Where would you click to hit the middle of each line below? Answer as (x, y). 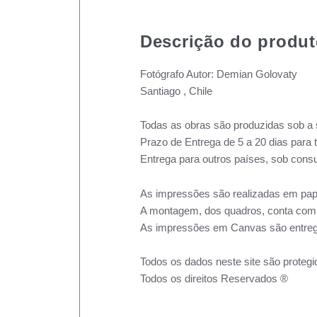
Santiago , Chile (176, 91)
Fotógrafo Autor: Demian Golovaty (219, 74)
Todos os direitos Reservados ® (214, 278)
